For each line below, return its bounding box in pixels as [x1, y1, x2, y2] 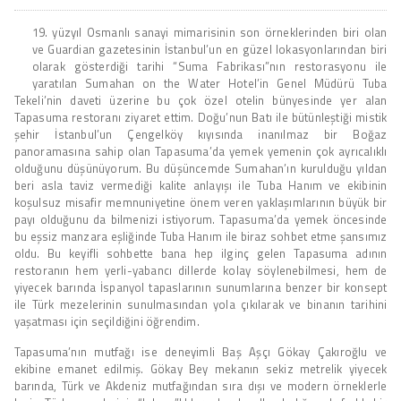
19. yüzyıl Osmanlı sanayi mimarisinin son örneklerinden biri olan [31, 22, 388, 41]
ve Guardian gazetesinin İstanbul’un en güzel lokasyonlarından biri [31, 39, 388, 58]
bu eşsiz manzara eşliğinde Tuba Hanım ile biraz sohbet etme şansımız [13, 226, 388, 245]
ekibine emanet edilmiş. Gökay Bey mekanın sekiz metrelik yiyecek [13, 359, 388, 378]
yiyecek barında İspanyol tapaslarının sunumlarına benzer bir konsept [13, 277, 388, 296]
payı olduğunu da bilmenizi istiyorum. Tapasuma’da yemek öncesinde [13, 209, 388, 228]
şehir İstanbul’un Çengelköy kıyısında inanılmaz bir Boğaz [13, 124, 388, 143]
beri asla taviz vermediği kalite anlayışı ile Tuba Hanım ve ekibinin [13, 175, 388, 194]
